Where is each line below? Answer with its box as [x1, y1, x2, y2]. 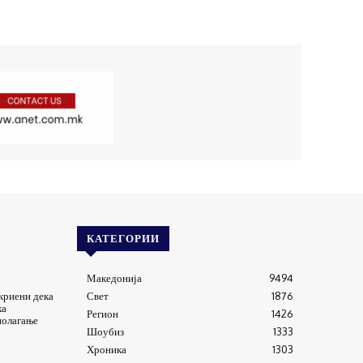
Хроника [86, 343, 126, 357]
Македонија [86, 271, 142, 285]
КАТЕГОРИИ [86, 232, 160, 246]
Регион [86, 307, 118, 321]
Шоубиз [86, 325, 124, 339]
